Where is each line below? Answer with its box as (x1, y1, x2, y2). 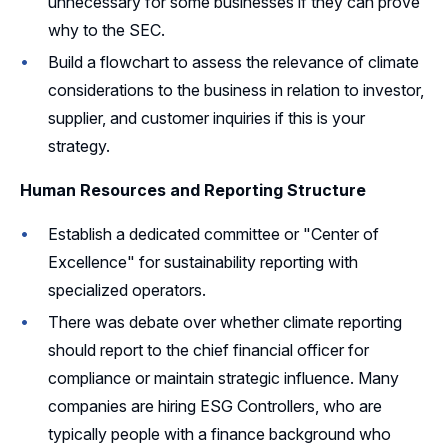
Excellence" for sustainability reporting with (48, 251, 358, 272)
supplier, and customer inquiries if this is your (48, 107, 365, 128)
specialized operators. (48, 279, 206, 300)
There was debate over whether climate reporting (48, 311, 402, 332)
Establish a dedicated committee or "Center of (48, 223, 379, 244)
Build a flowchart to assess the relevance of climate (48, 51, 419, 72)
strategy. (48, 135, 110, 156)
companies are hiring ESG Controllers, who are (48, 395, 382, 416)
